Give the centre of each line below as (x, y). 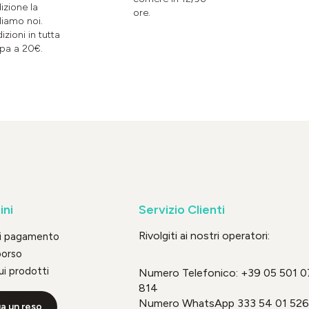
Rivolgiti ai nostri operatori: (204, 235)
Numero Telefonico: (189, 272)
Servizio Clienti (181, 209)
